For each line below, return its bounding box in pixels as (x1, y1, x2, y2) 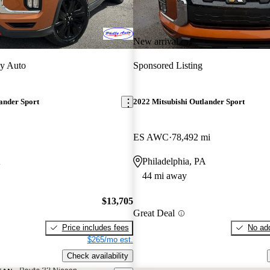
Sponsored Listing (133, 60, 202, 71)
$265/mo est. (87, 234, 133, 244)
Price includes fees (61, 222, 129, 232)
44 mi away (142, 171, 187, 181)
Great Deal (133, 208, 175, 219)
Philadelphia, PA (142, 156, 206, 167)
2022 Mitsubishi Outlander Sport (133, 97, 245, 107)
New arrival (133, 36, 178, 46)
